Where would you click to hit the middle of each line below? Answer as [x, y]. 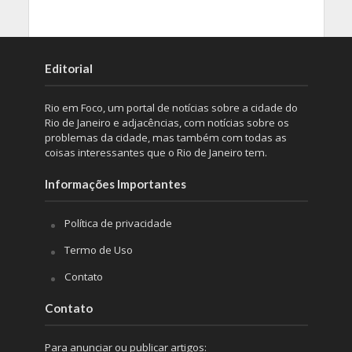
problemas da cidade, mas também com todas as [165, 138]
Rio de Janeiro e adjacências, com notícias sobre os [167, 123]
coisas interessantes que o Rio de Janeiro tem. [156, 153]
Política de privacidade [118, 224]
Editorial [68, 69]
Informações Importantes [115, 184]
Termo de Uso [98, 250]
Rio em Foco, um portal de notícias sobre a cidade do [171, 108]
